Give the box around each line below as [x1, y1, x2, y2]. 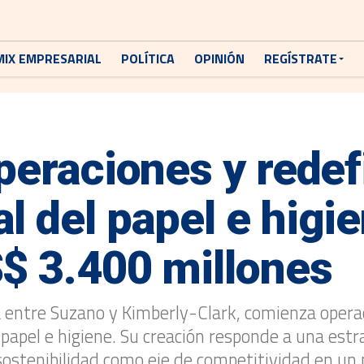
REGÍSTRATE [264, 49, 337, 68]
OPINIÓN [194, 49, 245, 68]
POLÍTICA [121, 49, 175, 68]
